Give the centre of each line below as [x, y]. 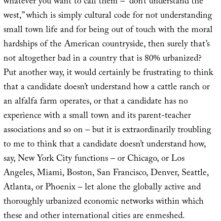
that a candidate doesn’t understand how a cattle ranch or [106, 88]
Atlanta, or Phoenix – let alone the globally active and [102, 188]
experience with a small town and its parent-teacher [97, 117]
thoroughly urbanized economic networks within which [103, 203]
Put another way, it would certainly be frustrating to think [108, 74]
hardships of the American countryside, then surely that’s [106, 45]
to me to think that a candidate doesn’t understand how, [104, 146]
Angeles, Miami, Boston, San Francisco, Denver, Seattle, [106, 174]
